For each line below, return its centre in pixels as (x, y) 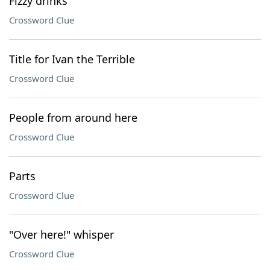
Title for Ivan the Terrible (72, 59)
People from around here (73, 118)
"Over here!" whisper (61, 234)
